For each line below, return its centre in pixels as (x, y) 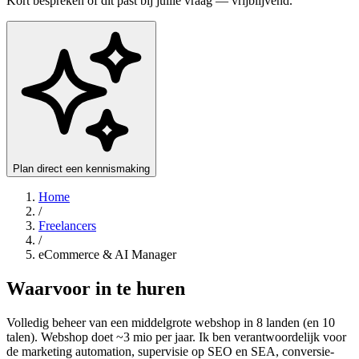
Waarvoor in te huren (96, 288)
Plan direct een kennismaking (81, 168)
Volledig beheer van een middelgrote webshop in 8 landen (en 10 (171, 322)
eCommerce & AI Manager (107, 254)
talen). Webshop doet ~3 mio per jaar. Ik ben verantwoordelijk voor (176, 337)
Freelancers (67, 225)
